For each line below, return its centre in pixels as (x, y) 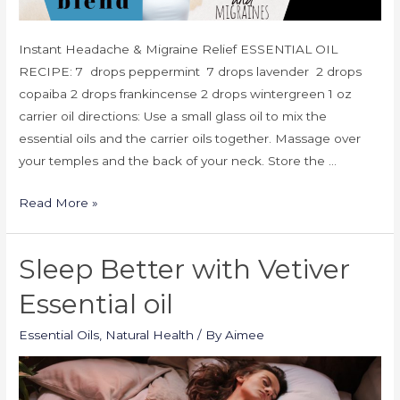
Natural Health (150, 335)
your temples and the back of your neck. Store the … (178, 161)
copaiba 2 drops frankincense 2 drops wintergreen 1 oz (186, 94)
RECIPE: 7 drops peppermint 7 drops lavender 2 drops (191, 72)
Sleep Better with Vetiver (185, 270)
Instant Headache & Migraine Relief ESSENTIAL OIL (179, 50)
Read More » (59, 203)
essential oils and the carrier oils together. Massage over (190, 139)
